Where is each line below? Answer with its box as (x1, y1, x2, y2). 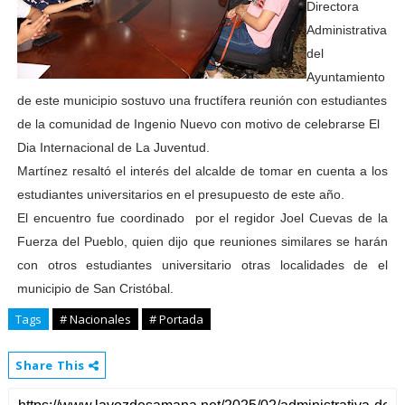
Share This (14, 357, 89, 373)
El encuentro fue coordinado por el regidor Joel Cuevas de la (16, 211, 389, 225)
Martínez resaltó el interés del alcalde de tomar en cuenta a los (16, 164, 389, 178)
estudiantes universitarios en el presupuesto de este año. (16, 187, 344, 202)
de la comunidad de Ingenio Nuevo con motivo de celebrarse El (16, 117, 380, 131)
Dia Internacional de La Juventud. (16, 140, 213, 155)
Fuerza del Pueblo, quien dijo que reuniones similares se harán (16, 234, 389, 249)
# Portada (148, 311, 203, 327)
